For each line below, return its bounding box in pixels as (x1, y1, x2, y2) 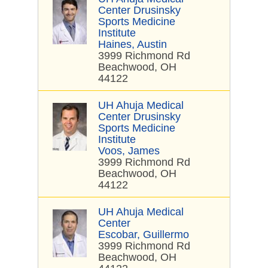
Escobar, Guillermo (98, 229, 189, 240)
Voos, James (98, 145, 160, 157)
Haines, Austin (98, 38, 167, 50)
